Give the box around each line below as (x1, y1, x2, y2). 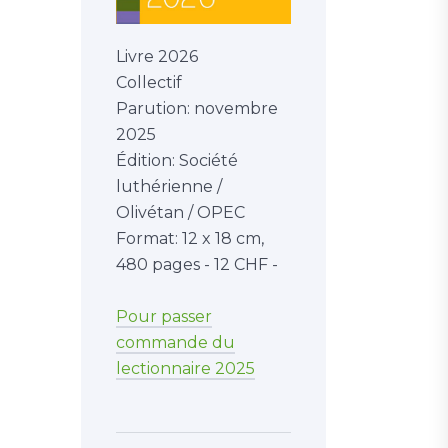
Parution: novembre (116, 99, 278, 119)
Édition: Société (116, 151, 238, 171)
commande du (116, 333, 235, 353)
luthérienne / (116, 177, 222, 197)
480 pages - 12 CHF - (116, 255, 278, 275)
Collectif (116, 73, 182, 93)
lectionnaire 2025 (116, 359, 255, 379)
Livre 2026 (116, 47, 198, 67)
